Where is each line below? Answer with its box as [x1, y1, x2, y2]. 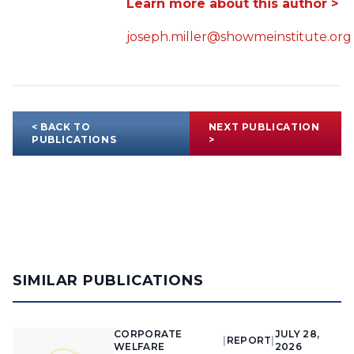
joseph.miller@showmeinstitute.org [126, 29, 352, 45]
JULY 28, [274, 328, 320, 341]
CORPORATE [114, 328, 183, 341]
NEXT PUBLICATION [208, 121, 320, 134]
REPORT [226, 334, 272, 347]
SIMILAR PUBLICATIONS [13, 272, 204, 290]
